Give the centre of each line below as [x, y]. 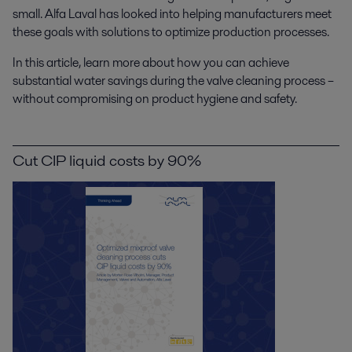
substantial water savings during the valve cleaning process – [173, 81]
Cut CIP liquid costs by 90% [107, 160]
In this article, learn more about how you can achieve [151, 62]
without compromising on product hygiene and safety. [155, 99]
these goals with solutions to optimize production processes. [171, 32]
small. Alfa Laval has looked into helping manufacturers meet [172, 14]
